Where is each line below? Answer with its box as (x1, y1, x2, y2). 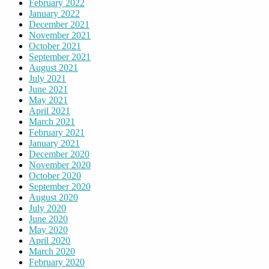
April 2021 (29, 105, 70, 116)
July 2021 (29, 73, 66, 83)
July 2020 (29, 202, 66, 213)
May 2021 (29, 94, 68, 105)
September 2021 (29, 51, 91, 62)
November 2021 (29, 29, 91, 40)
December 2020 (29, 148, 89, 159)
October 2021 (29, 40, 81, 51)
